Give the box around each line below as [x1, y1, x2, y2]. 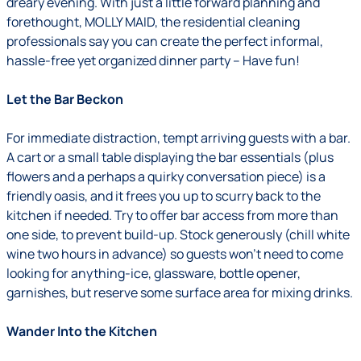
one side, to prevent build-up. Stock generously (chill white [6, 226, 350, 243]
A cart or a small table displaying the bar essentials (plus [6, 148, 334, 166]
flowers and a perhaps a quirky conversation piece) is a [6, 168, 326, 185]
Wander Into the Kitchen [6, 322, 157, 340]
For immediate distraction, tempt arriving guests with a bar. [6, 129, 351, 147]
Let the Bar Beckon [6, 90, 123, 108]
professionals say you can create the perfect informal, [6, 32, 323, 50]
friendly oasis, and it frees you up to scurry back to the [6, 187, 321, 205]
